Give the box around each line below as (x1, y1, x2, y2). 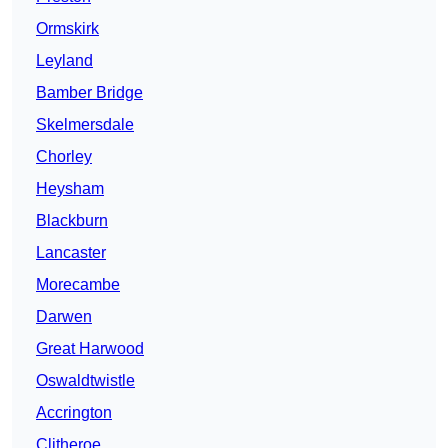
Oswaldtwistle (36, 372, 135, 390)
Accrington (36, 404, 112, 422)
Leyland (36, 52, 93, 70)
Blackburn (36, 212, 108, 230)
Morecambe (36, 276, 120, 294)
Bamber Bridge (36, 84, 143, 102)
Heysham (36, 180, 104, 198)
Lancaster (36, 244, 106, 262)
